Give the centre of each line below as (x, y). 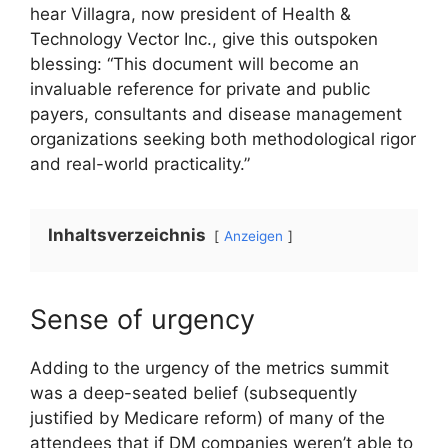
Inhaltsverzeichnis (129, 235)
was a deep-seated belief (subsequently (193, 393)
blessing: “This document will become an (194, 64)
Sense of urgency (142, 320)
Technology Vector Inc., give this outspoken (204, 39)
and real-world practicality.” (140, 164)
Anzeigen (253, 236)
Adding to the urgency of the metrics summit (209, 368)
